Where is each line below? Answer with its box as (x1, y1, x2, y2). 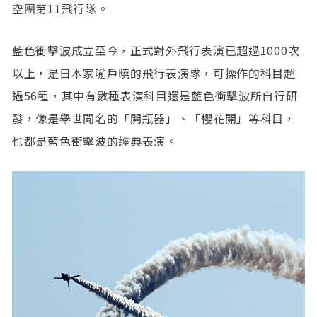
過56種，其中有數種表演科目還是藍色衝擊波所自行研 (12, 87, 298, 105)
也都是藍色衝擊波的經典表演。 (12, 132, 178, 150)
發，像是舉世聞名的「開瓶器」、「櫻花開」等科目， (12, 110, 296, 127)
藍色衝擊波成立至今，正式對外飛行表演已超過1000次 (12, 42, 300, 59)
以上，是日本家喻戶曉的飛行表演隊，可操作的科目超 (12, 64, 296, 82)
